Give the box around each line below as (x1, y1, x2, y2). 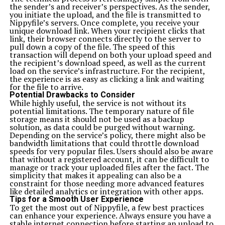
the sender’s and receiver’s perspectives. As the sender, (9, 1, 210, 12)
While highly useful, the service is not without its (9, 97, 186, 108)
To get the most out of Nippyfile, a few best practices (9, 202, 204, 213)
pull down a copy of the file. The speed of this (9, 41, 175, 52)
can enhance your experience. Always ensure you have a (9, 210, 211, 221)
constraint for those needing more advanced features (9, 178, 204, 189)
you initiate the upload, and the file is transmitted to (9, 9, 201, 20)
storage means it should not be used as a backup (9, 114, 184, 125)
